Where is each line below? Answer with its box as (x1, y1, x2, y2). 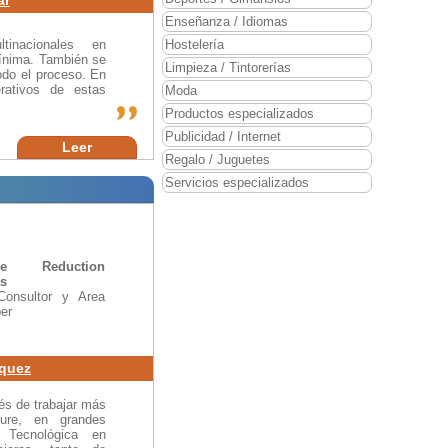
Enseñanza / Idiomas (165, 13, 288, 29)
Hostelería (165, 36, 224, 52)
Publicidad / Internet (165, 128, 281, 144)
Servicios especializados (165, 174, 309, 190)
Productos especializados (165, 105, 314, 121)
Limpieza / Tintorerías (165, 59, 291, 75)
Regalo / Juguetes (165, 151, 270, 167)
